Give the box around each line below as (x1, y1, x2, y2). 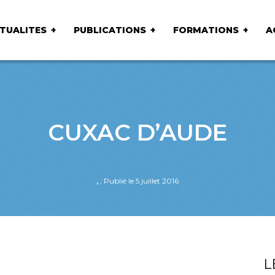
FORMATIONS (172, 24, 239, 36)
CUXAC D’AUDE (48, 118, 227, 146)
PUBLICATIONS (73, 24, 146, 36)
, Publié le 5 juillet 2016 (100, 176, 179, 185)
